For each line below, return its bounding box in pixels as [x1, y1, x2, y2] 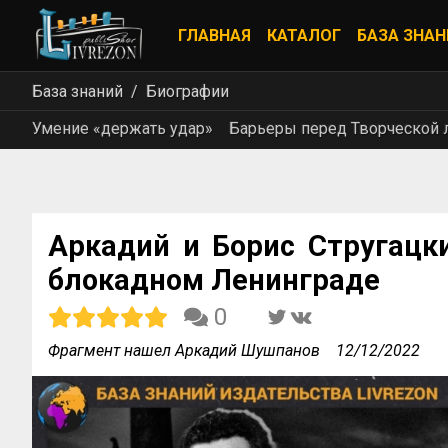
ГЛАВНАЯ [178, 26, 251, 45]
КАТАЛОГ [267, 26, 341, 45]
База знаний [32, 81, 123, 101]
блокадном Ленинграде [48, 263, 380, 297]
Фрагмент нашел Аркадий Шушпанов [48, 341, 320, 360]
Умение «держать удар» [32, 119, 213, 138]
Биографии [146, 81, 229, 101]
